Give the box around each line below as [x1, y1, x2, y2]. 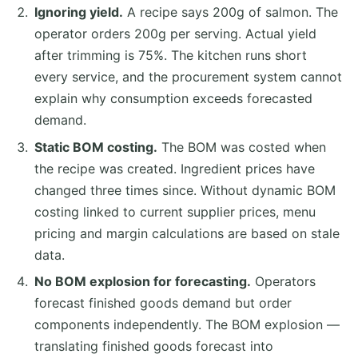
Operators [250, 273, 316, 290]
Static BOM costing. [34, 138, 157, 155]
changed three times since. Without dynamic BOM [34, 181, 336, 198]
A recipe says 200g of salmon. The [122, 3, 338, 20]
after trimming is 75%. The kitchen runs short [34, 46, 307, 63]
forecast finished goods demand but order [34, 295, 292, 312]
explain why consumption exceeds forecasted [34, 89, 312, 106]
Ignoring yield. [34, 3, 123, 20]
